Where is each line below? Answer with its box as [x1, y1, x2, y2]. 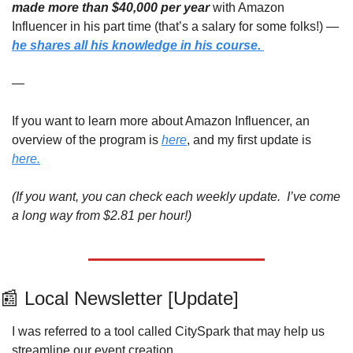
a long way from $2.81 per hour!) [12, 209, 191, 223]
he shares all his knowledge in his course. [12, 39, 264, 53]
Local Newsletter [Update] [19, 288, 239, 310]
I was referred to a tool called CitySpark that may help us [12, 325, 325, 339]
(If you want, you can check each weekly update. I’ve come [12, 190, 340, 204]
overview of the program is [12, 133, 162, 147]
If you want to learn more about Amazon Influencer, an [12, 114, 310, 128]
